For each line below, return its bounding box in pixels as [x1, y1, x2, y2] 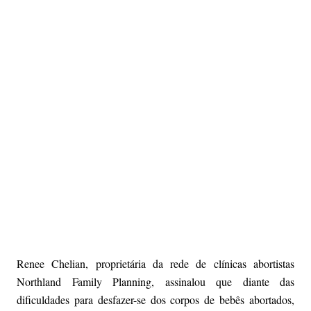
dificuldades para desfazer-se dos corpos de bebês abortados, [17, 292, 294, 308]
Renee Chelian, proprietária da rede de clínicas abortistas [17, 256, 294, 271]
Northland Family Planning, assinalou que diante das [17, 274, 294, 289]
